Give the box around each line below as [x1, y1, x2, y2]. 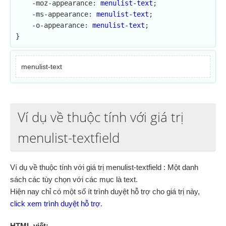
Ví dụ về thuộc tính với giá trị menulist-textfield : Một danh [10, 163, 198, 172]
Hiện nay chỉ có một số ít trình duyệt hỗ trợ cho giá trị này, [10, 187, 200, 196]
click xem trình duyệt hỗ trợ [10, 199, 100, 208]
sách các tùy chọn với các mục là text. [10, 175, 138, 184]
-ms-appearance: [32, 10, 96, 18]
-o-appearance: [32, 21, 92, 29]
